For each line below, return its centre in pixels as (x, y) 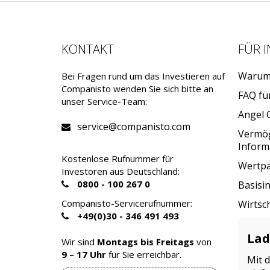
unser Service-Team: (104, 102)
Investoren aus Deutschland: (121, 171)
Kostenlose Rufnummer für (118, 159)
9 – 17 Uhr (84, 255)
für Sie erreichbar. (144, 255)
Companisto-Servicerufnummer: (127, 203)
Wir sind (79, 242)
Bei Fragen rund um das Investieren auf (143, 76)
